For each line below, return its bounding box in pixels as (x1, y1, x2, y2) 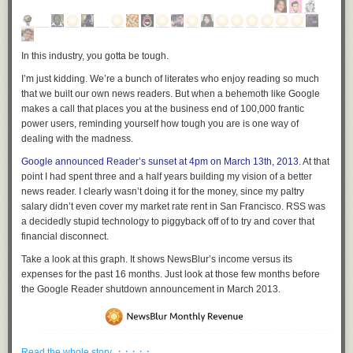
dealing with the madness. (21, 133, 133, 144)
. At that (299, 156, 329, 167)
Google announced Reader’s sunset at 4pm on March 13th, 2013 (21, 156, 299, 167)
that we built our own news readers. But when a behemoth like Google (21, 88, 320, 99)
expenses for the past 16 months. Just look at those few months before (21, 269, 320, 280)
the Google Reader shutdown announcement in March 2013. (21, 284, 281, 295)
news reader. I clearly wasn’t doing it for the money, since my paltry (21, 186, 304, 197)
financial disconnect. (21, 231, 109, 242)
